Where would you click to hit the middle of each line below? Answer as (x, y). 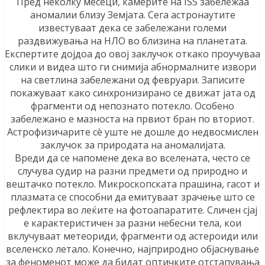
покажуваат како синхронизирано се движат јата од (132, 93)
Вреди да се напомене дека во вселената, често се (132, 158)
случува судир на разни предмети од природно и (132, 171)
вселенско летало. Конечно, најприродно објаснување (132, 249)
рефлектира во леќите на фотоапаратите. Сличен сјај (132, 210)
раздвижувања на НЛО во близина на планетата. (132, 41)
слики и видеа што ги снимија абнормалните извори (132, 67)
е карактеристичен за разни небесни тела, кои (132, 223)
